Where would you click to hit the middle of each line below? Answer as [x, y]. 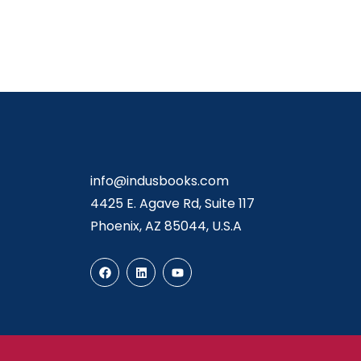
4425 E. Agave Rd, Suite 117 [172, 203]
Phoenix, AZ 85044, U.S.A [166, 226]
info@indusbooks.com [160, 181]
